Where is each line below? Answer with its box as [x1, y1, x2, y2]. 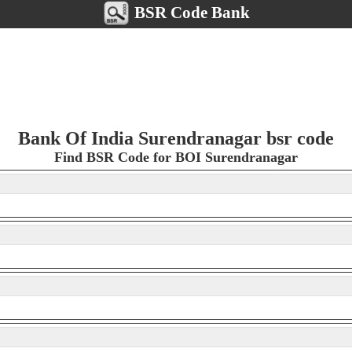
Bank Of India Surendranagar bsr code [18, 128, 334, 148]
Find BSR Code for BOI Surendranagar [54, 149, 298, 165]
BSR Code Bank [130, 2, 250, 22]
